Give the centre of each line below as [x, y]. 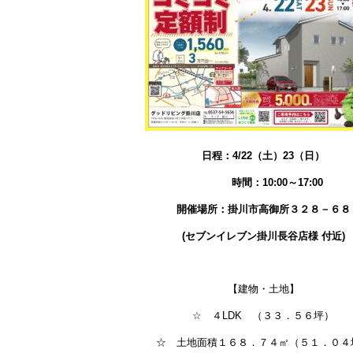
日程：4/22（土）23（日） [263, 156]
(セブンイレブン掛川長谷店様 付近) [263, 236]
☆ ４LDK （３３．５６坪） [263, 315]
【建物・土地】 [263, 289]
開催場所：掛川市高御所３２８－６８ [263, 209]
